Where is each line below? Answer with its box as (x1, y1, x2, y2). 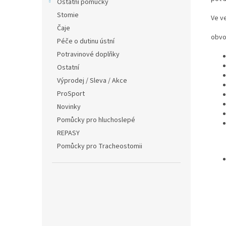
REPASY (57, 128, 80, 138)
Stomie (57, 10, 79, 20)
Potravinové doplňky (57, 49, 120, 60)
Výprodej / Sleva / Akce (57, 76, 127, 86)
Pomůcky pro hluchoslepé (57, 115, 135, 125)
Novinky (57, 102, 81, 112)
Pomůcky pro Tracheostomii (57, 141, 142, 151)
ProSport (57, 89, 85, 99)
